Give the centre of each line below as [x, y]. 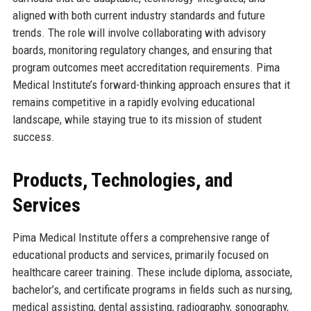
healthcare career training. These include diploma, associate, [152, 272]
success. [33, 136]
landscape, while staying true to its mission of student [137, 119]
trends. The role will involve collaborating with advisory [139, 32]
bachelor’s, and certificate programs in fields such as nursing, [152, 289]
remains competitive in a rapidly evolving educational [133, 102]
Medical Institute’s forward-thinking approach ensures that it [151, 84]
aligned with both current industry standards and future [138, 15]
